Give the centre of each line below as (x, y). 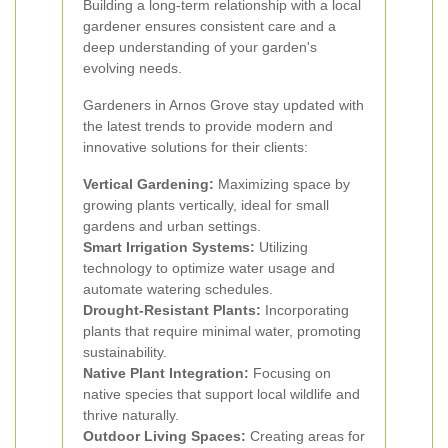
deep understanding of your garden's (200, 47)
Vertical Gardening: (148, 184)
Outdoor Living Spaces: (164, 436)
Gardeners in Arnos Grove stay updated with (223, 105)
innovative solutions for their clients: (195, 147)
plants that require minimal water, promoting (222, 331)
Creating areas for (305, 436)
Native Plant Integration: (166, 373)
